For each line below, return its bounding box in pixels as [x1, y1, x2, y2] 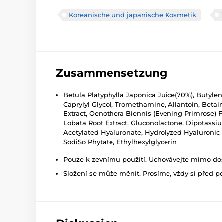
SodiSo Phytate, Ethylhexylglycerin [63, 137, 177, 146]
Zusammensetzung [56, 66, 167, 80]
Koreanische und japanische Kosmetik [69, 10, 196, 19]
